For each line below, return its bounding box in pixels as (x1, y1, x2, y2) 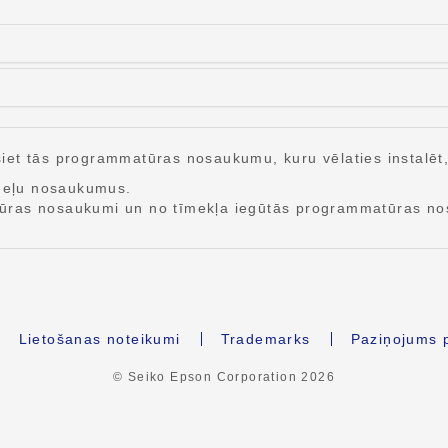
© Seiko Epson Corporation (112, 370, 302, 384)
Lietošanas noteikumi (18, 331, 181, 347)
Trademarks (220, 331, 311, 347)
